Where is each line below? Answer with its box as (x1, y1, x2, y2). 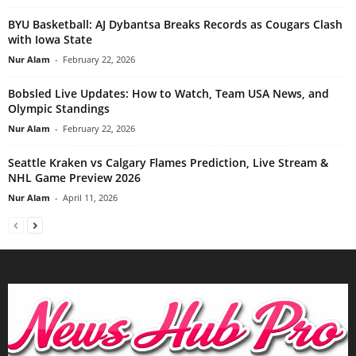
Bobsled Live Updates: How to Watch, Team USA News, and (8, 85, 329, 101)
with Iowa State (8, 31, 92, 47)
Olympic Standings (8, 100, 110, 116)
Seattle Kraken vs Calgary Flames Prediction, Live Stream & (8, 154, 328, 170)
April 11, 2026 (63, 191, 118, 203)
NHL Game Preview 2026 (8, 169, 141, 185)
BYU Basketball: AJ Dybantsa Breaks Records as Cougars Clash (8, 16, 342, 32)
